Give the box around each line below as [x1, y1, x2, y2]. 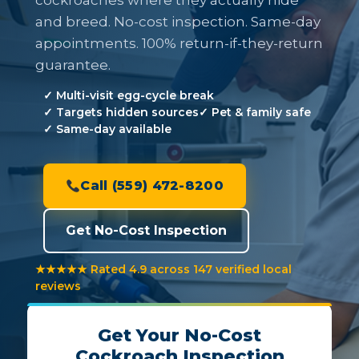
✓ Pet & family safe [199, 105, 311, 119]
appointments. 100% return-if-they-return [35, 35, 323, 51]
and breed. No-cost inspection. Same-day [35, 14, 321, 30]
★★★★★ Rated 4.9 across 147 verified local [35, 262, 292, 276]
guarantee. [35, 57, 111, 73]
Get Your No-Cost [98, 325, 261, 346]
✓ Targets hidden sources [43, 105, 199, 119]
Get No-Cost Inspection [66, 223, 227, 238]
